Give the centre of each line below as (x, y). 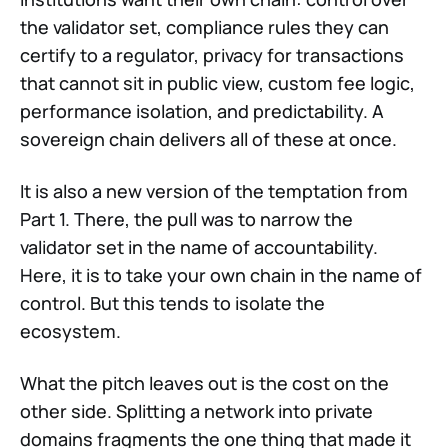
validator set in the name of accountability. (199, 247)
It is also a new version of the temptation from (214, 191)
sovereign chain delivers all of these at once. (208, 139)
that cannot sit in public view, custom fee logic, (217, 83)
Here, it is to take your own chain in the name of (221, 275)
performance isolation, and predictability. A (202, 111)
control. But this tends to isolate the (172, 303)
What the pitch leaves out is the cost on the (204, 383)
